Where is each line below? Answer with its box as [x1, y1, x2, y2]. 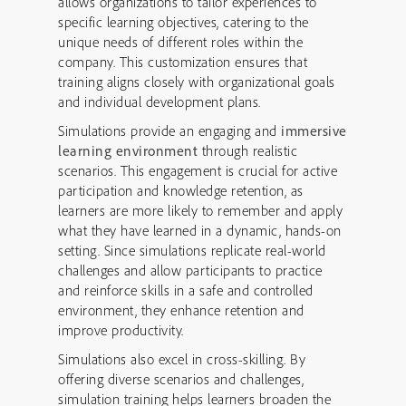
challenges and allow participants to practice [58, 261, 323, 279]
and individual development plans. [58, 92, 261, 111]
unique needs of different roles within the [58, 33, 303, 51]
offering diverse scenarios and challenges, [58, 370, 304, 388]
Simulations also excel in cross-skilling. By [58, 350, 305, 368]
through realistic [198, 141, 297, 159]
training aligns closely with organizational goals [58, 72, 335, 91]
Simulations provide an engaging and [58, 121, 281, 140]
